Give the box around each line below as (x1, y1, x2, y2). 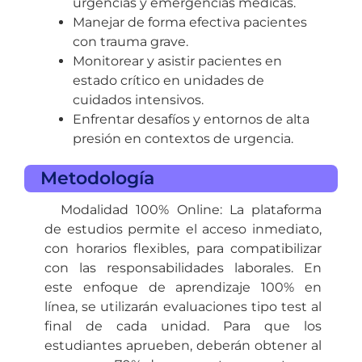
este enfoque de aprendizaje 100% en (44, 279, 322, 295)
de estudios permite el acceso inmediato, (44, 221, 322, 237)
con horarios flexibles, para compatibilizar (44, 240, 322, 256)
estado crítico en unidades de (73, 72, 264, 88)
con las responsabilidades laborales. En (44, 259, 322, 276)
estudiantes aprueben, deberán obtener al (44, 337, 322, 353)
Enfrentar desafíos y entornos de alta (73, 111, 309, 127)
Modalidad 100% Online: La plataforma (61, 201, 322, 217)
